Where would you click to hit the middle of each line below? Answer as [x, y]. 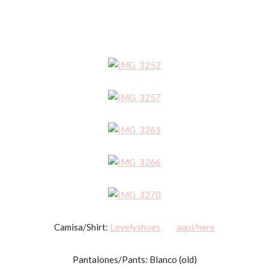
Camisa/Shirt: [82, 227]
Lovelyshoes [135, 227]
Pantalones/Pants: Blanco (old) [134, 259]
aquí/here [196, 227]
